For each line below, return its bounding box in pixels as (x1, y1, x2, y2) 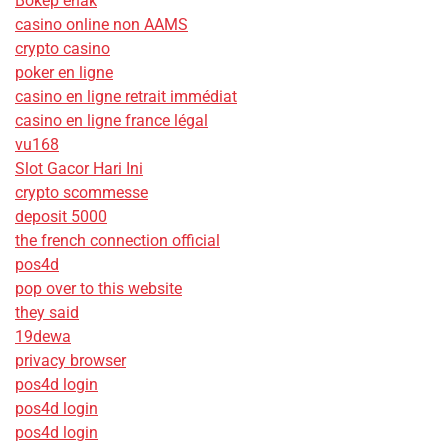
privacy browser (15, 351, 126, 371)
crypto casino (15, 39, 110, 59)
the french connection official (15, 231, 220, 251)
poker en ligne (15, 63, 113, 83)
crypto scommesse (15, 183, 148, 203)
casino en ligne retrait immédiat (15, 87, 237, 107)
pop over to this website (15, 279, 182, 299)
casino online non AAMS (15, 15, 188, 35)
